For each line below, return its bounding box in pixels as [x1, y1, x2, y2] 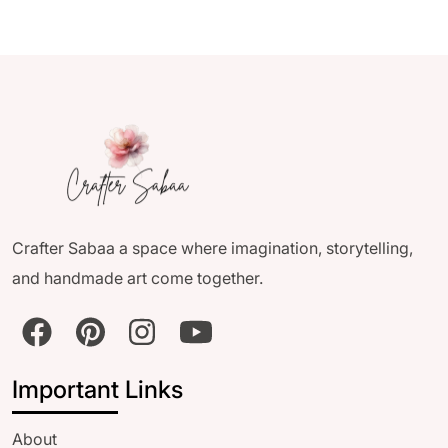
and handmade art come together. [12, 267, 263, 288]
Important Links [12, 375, 183, 405]
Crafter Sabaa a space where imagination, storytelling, [12, 237, 413, 258]
